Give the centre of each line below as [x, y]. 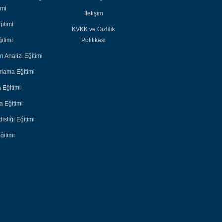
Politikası [94, 40]
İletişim [93, 13]
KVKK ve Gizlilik [94, 29]
